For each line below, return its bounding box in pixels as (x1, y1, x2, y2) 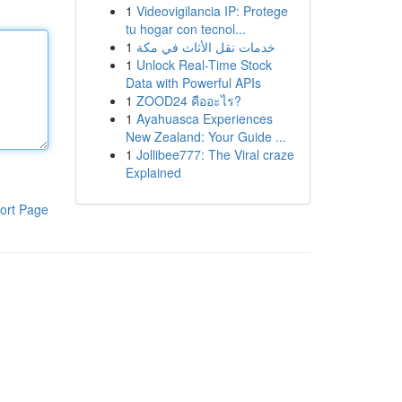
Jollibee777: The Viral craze (135, 145, 294, 163)
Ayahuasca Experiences (135, 109, 273, 127)
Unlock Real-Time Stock (135, 56, 272, 74)
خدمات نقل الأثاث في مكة (135, 38, 275, 56)
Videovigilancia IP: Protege (135, 2, 288, 20)
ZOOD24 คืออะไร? (135, 92, 241, 109)
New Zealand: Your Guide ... (125, 127, 286, 145)
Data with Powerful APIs (125, 74, 261, 92)
